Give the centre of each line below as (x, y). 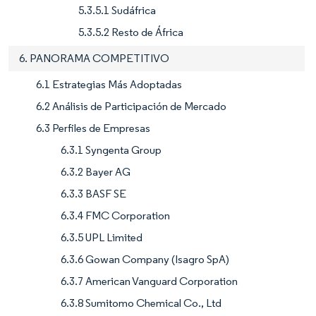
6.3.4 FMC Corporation (115, 215)
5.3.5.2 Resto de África (131, 32)
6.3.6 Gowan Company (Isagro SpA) (145, 259)
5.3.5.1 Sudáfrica (117, 10)
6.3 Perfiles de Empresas (93, 128)
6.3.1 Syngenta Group (111, 150)
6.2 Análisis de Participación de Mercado (131, 106)
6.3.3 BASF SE (93, 193)
